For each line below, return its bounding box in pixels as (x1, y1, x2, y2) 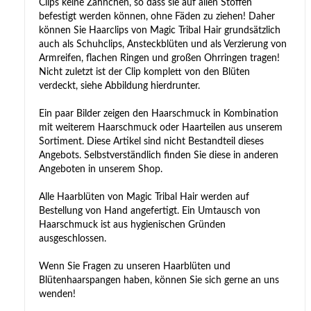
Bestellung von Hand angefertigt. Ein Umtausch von (39, 205, 260, 216)
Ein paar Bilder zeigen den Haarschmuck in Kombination (39, 108, 278, 119)
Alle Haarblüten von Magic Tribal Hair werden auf (39, 192, 249, 202)
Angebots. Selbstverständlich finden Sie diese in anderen (39, 150, 278, 160)
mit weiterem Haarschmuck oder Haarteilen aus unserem (39, 122, 283, 133)
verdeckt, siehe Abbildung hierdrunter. (39, 81, 200, 91)
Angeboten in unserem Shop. (39, 164, 162, 174)
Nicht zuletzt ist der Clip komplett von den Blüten (39, 67, 250, 77)
